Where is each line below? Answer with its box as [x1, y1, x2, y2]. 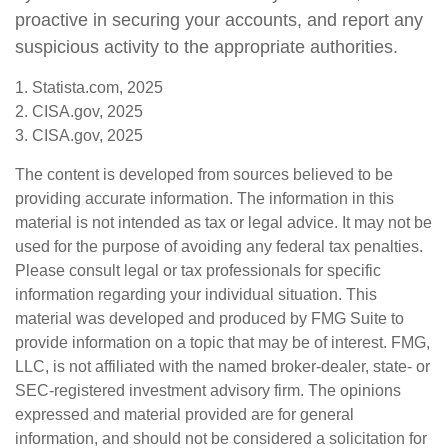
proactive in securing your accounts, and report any [15, 10, 423, 30]
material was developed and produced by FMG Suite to [15, 310, 404, 327]
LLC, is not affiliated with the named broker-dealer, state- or [15, 358, 430, 375]
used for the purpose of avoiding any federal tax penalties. [15, 238, 423, 255]
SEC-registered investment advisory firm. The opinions [15, 382, 401, 399]
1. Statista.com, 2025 [15, 79, 163, 96]
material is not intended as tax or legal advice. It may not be [15, 214, 432, 231]
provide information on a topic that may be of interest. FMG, [15, 334, 430, 351]
